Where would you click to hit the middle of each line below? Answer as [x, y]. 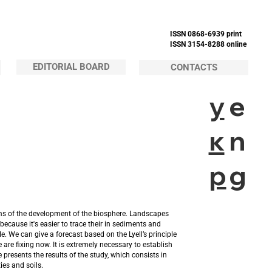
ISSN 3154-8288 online [208, 45]
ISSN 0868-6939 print [206, 34]
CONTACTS [194, 67]
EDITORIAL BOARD [71, 67]
